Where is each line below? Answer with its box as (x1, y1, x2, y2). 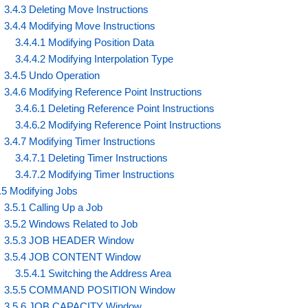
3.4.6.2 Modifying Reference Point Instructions (15, 118, 222, 131)
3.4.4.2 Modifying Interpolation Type (15, 52, 174, 65)
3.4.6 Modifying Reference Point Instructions (4, 85, 203, 98)
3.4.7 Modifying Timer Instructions (4, 135, 156, 147)
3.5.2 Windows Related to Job (4, 217, 138, 230)
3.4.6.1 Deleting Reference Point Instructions (15, 102, 215, 114)
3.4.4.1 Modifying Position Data (15, 36, 155, 48)
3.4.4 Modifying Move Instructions (4, 19, 156, 32)
